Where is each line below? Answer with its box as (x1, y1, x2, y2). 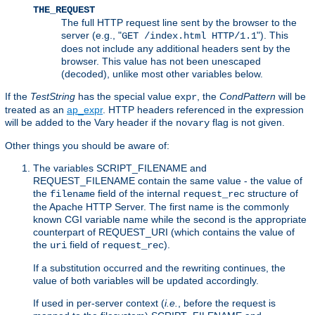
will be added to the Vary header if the (5, 116, 176, 128)
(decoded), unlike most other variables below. (61, 67, 263, 79)
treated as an (5, 103, 67, 115)
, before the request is (178, 297, 276, 309)
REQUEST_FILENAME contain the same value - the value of (33, 174, 302, 186)
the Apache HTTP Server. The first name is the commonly (33, 200, 289, 212)
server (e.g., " (61, 29, 122, 41)
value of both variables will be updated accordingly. (33, 274, 259, 286)
